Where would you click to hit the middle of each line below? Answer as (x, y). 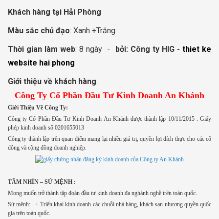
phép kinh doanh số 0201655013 (46, 127)
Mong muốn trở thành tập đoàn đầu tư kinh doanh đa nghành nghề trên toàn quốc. (102, 193)
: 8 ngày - (94, 49)
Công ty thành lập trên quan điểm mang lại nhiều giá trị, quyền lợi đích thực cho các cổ (109, 139)
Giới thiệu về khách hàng (52, 81)
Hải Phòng (82, 12)
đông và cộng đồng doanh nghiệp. (47, 147)
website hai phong (41, 63)
